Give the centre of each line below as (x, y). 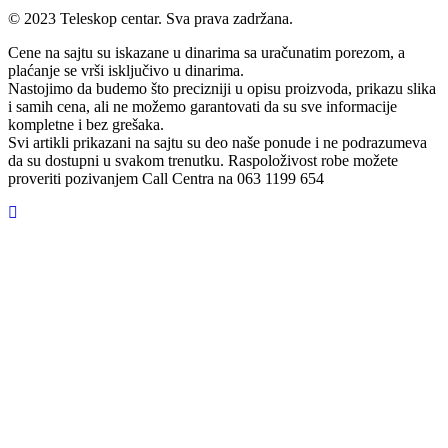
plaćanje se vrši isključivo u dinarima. (126, 71)
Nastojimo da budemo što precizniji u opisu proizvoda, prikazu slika (222, 89)
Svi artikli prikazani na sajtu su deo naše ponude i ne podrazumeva (217, 143)
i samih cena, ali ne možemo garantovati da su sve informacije (202, 107)
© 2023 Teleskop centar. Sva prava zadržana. (150, 19)
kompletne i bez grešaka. (86, 125)
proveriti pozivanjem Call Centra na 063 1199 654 (166, 179)
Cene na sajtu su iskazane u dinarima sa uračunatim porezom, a (206, 53)
